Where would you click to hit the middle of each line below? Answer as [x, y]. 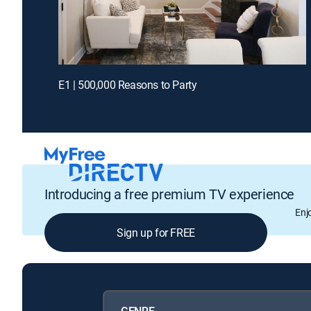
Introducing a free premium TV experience [169, 194]
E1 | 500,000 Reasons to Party [128, 84]
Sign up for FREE [156, 233]
